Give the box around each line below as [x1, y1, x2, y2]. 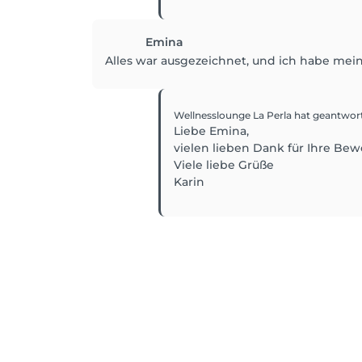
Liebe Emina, [174, 124, 249, 139]
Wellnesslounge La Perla [174, 109, 294, 122]
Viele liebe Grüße [174, 158, 274, 173]
